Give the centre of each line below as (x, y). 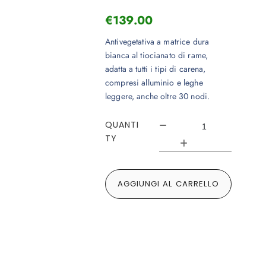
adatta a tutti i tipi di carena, (156, 69)
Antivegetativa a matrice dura (157, 42)
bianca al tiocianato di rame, (157, 56)
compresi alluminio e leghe (154, 83)
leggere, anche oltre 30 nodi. (158, 96)
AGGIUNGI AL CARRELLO (168, 184)
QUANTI (122, 125)
